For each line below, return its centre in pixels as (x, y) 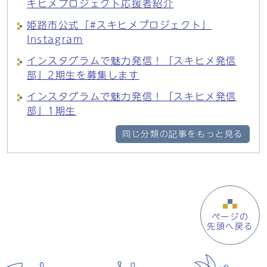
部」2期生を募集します (83, 75)
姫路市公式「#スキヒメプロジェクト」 (119, 25)
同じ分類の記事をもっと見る (183, 134)
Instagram (55, 39)
